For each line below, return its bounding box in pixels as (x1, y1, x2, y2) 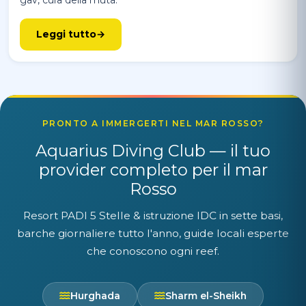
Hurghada (70, 290, 120, 302)
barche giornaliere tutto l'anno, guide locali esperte (17, 227, 289, 240)
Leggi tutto (36, 29, 96, 40)
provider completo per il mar (38, 160, 268, 180)
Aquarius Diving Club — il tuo (36, 141, 270, 161)
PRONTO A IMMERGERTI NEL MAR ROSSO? (42, 118, 264, 129)
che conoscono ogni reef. (87, 245, 219, 258)
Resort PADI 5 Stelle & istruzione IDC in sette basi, (23, 209, 283, 223)
